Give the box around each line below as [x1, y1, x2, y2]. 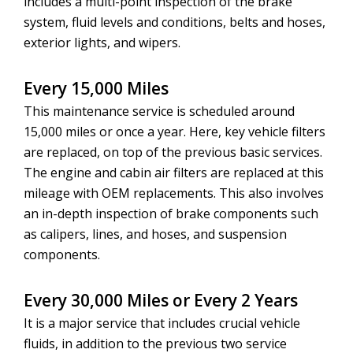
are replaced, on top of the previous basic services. [24, 143, 322, 162]
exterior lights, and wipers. [24, 34, 180, 52]
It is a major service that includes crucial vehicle [24, 314, 300, 333]
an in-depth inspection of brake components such [24, 205, 318, 223]
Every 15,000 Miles [24, 77, 169, 100]
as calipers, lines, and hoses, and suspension [24, 225, 287, 243]
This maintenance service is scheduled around [24, 102, 295, 121]
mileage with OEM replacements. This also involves [24, 184, 324, 203]
